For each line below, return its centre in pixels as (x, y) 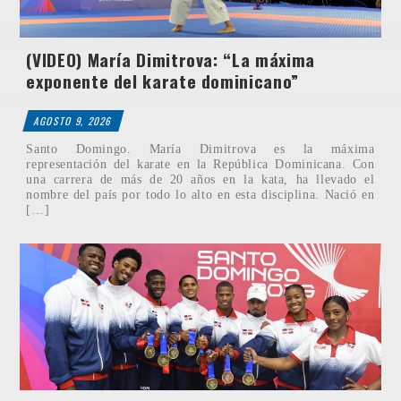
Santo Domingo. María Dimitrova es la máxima (200, 149)
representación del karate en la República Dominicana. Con (200, 164)
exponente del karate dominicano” (162, 81)
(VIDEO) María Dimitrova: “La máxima (171, 60)
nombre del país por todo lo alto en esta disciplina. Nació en (200, 195)
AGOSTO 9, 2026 (73, 121)
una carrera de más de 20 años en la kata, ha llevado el (200, 179)
